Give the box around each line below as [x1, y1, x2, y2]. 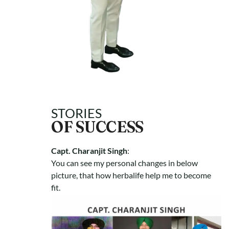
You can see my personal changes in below [51, 158, 198, 168]
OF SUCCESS [51, 118, 144, 137]
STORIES [51, 105, 102, 121]
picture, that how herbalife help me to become [51, 170, 211, 180]
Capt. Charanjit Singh [51, 146, 127, 156]
